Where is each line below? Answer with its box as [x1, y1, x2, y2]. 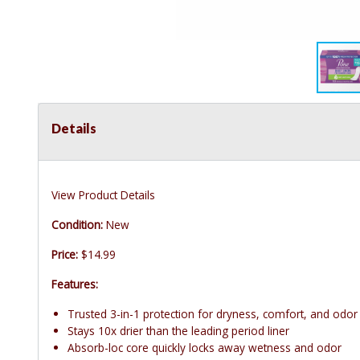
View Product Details [51, 187, 155, 203]
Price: [51, 247, 78, 263]
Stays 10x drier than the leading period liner [67, 323, 289, 339]
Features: [51, 276, 98, 292]
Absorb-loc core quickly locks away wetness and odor [67, 340, 342, 356]
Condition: [51, 217, 103, 233]
